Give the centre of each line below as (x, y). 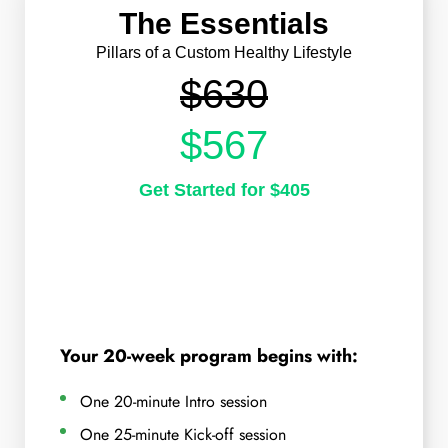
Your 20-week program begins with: (209, 356)
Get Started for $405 (224, 189)
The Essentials (224, 23)
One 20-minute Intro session (173, 402)
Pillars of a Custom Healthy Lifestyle (224, 52)
